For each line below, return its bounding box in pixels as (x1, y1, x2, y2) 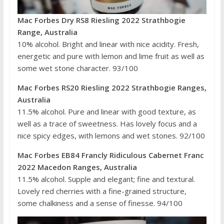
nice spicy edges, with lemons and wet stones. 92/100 (17, 130, 205, 141)
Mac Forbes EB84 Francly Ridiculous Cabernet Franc (17, 150, 204, 160)
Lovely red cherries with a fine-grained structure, (17, 186, 186, 196)
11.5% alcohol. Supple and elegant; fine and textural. (17, 174, 195, 184)
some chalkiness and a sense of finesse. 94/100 (17, 198, 182, 208)
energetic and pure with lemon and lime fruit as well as (17, 51, 204, 61)
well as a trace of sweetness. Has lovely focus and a (17, 118, 197, 129)
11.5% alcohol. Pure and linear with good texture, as (17, 106, 196, 117)
